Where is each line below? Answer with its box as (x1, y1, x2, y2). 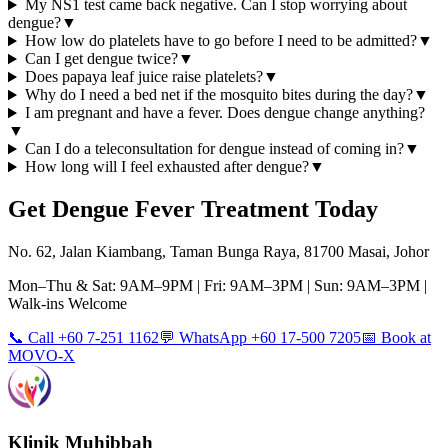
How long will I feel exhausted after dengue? (24, 158, 309, 176)
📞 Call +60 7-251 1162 (8, 329, 159, 347)
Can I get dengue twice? (24, 50, 178, 68)
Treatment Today (195, 196, 378, 223)
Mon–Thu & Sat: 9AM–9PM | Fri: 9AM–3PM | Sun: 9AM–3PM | (8, 277, 427, 295)
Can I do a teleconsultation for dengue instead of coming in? (24, 140, 404, 158)
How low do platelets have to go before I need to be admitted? (24, 32, 417, 50)
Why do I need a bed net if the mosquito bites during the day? (24, 86, 413, 104)
